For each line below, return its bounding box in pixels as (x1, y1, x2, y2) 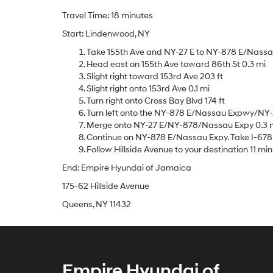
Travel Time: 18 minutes (62, 10, 153, 21)
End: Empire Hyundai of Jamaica (62, 163, 191, 173)
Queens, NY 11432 (62, 199, 131, 210)
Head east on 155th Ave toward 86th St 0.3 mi (87, 59, 266, 69)
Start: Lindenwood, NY (62, 29, 150, 39)
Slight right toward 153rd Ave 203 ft (87, 71, 223, 82)
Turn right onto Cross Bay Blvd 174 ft (87, 96, 225, 106)
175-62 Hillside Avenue (62, 181, 149, 191)
